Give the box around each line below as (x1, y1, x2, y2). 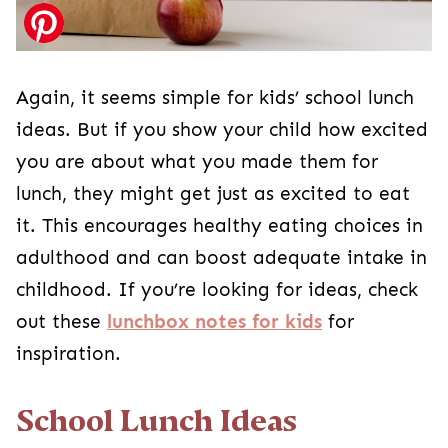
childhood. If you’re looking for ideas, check (16, 279, 418, 302)
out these (16, 311, 107, 334)
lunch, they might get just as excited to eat (16, 183, 410, 206)
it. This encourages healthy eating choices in (16, 215, 423, 238)
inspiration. (16, 343, 121, 366)
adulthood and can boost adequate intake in (16, 247, 427, 270)
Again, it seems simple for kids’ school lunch (16, 87, 414, 110)
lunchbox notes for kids (107, 311, 322, 334)
